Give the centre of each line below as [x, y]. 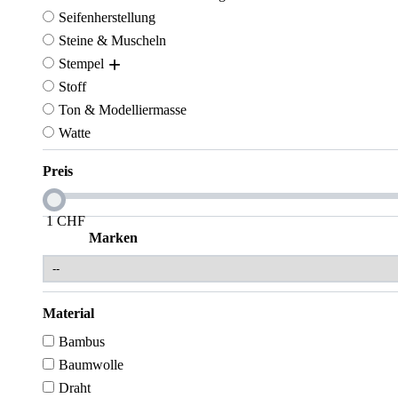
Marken [113, 238]
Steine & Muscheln [112, 40]
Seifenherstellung [107, 17]
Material [68, 313]
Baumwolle [91, 365]
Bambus [82, 342]
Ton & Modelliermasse [123, 110]
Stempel [81, 64]
